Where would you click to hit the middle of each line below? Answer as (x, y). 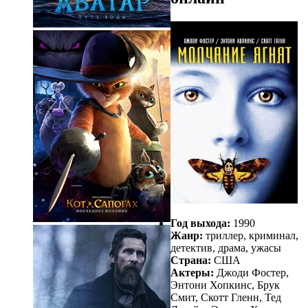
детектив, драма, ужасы (226, 247)
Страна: (191, 260)
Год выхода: (200, 223)
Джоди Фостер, (251, 272)
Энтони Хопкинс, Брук (225, 285)
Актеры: (192, 272)
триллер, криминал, (251, 235)
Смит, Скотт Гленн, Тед (226, 297)
